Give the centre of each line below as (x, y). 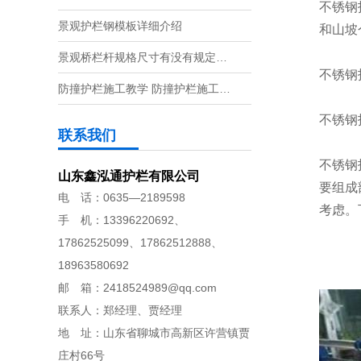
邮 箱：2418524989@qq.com (137, 288)
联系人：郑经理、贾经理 (120, 310)
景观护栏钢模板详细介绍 (120, 26)
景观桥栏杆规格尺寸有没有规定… (143, 57)
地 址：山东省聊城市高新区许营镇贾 (154, 333)
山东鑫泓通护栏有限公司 (129, 176)
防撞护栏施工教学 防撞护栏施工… (144, 89)
